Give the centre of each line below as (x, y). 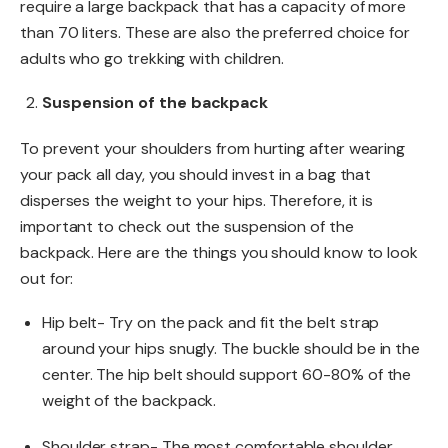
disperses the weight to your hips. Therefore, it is (197, 200)
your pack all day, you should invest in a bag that (196, 174)
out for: (47, 278)
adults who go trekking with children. (152, 58)
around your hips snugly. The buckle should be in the (231, 348)
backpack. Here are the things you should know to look (219, 252)
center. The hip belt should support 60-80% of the (227, 374)
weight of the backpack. (129, 400)
